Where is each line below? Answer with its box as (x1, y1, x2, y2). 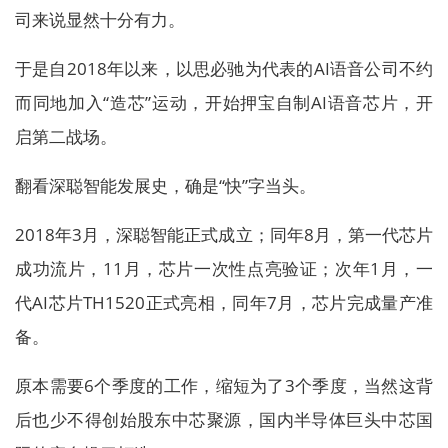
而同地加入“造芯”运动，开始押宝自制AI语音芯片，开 (15, 91, 433, 114)
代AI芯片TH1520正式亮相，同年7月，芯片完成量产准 (15, 291, 433, 314)
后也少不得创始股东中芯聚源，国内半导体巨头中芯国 (15, 408, 433, 431)
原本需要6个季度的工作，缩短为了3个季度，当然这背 (15, 374, 433, 397)
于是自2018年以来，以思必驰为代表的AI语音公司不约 (15, 57, 433, 80)
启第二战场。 (15, 125, 117, 148)
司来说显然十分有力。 (15, 8, 185, 31)
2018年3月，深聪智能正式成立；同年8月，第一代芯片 (15, 223, 433, 246)
